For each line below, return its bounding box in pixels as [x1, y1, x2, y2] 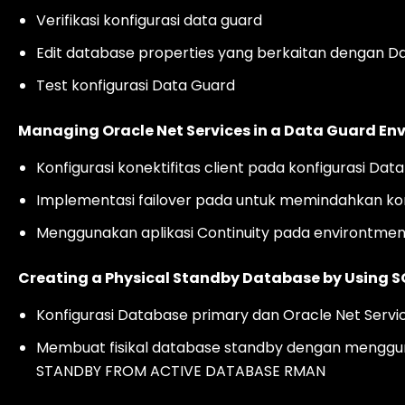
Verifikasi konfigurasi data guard [36, 10, 262, 31]
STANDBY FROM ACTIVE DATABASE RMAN [36, 361, 325, 381]
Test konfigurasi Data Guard [36, 75, 235, 96]
